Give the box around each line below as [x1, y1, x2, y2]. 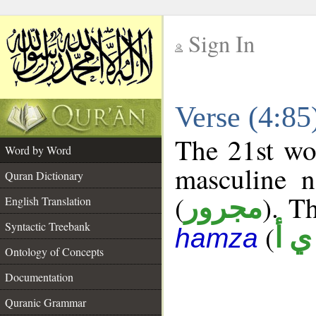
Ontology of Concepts [5, 244, 104, 259]
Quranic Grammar [5, 295, 86, 310]
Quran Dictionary [5, 168, 83, 183]
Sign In [188, 28, 255, 59]
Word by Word [5, 142, 71, 157]
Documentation [5, 269, 73, 284]
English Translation [5, 193, 91, 208]
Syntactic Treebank [5, 219, 90, 233]
